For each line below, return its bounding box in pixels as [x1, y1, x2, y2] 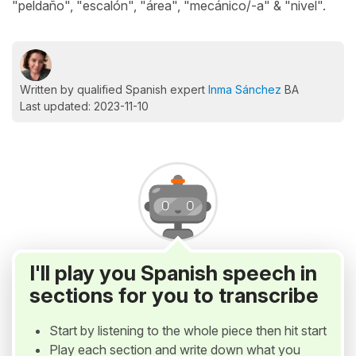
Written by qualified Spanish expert [20, 83, 208, 96]
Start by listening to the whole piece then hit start [49, 323, 327, 339]
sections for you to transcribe [29, 283, 319, 308]
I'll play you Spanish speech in [29, 261, 317, 285]
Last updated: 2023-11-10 [20, 99, 149, 113]
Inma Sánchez [208, 83, 281, 96]
